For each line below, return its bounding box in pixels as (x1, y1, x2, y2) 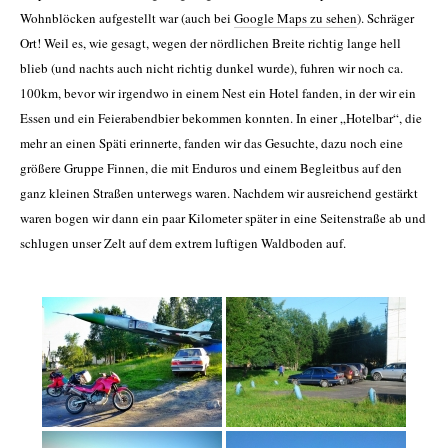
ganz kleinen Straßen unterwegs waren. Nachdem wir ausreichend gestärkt (20, 184, 418, 203)
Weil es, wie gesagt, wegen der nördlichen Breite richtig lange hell (44, 34, 401, 53)
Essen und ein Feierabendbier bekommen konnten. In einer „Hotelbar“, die (20, 109, 422, 128)
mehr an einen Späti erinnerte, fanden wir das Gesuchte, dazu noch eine (20, 134, 403, 153)
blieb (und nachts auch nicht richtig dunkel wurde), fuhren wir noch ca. (20, 59, 403, 78)
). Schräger (357, 9, 414, 28)
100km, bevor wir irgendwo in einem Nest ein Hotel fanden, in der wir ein (20, 84, 416, 103)
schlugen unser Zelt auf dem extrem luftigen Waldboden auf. (20, 234, 350, 253)
